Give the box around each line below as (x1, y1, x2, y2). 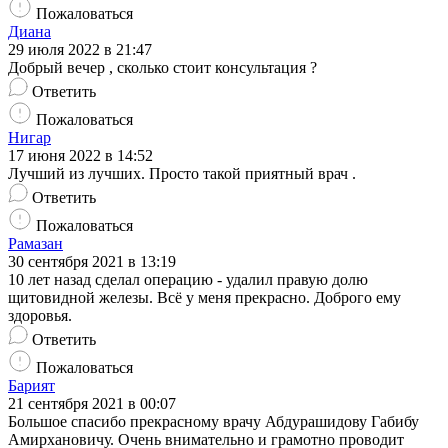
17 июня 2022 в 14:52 (8, 147, 153, 165)
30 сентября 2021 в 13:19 (8, 253, 176, 271)
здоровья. (8, 307, 72, 325)
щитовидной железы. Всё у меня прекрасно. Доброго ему (8, 289, 401, 307)
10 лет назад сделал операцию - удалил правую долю (8, 271, 368, 289)
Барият (8, 377, 55, 395)
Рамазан (8, 235, 63, 253)
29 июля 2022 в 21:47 (8, 41, 152, 59)
